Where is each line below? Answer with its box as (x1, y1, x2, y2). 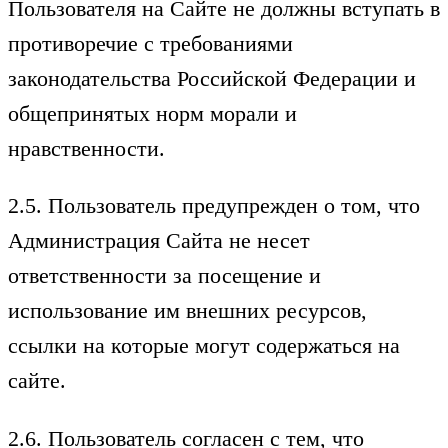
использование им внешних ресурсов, (8, 298, 367, 324)
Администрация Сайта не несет (8, 228, 310, 254)
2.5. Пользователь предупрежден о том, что (8, 193, 420, 219)
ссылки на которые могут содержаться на (8, 333, 400, 359)
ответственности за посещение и (8, 263, 321, 289)
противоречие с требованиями (8, 30, 293, 56)
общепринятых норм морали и (8, 100, 297, 126)
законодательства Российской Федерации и (8, 65, 416, 91)
